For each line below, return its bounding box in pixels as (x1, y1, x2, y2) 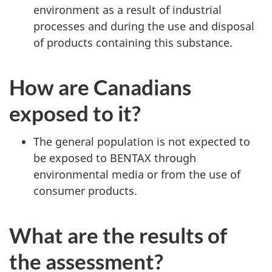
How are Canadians (9, 74, 191, 100)
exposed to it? (9, 100, 141, 126)
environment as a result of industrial (33, 2, 222, 17)
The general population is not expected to (33, 134, 250, 149)
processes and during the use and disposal (33, 19, 254, 33)
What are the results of (9, 222, 227, 248)
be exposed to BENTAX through (33, 150, 196, 165)
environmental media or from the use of (33, 166, 240, 182)
